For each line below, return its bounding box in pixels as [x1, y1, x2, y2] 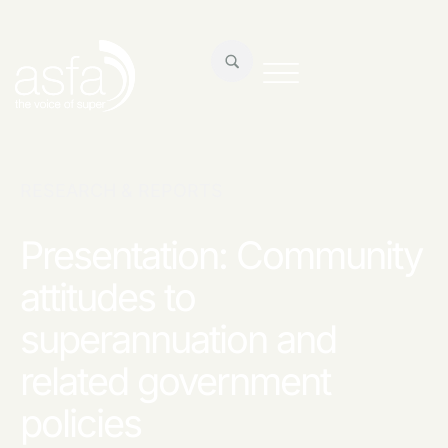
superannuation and [20, 316, 336, 363]
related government [20, 358, 330, 405]
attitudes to [20, 274, 195, 321]
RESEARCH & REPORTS [20, 180, 223, 201]
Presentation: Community [20, 232, 422, 279]
